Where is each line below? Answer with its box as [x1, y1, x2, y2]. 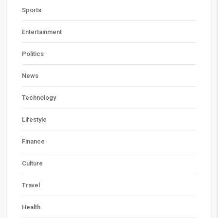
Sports [22, 6, 41, 14]
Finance [22, 138, 45, 145]
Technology [22, 94, 56, 101]
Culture [22, 160, 43, 167]
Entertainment [22, 28, 62, 36]
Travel [22, 182, 40, 189]
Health [22, 203, 40, 211]
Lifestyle [22, 116, 47, 123]
